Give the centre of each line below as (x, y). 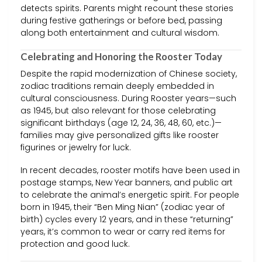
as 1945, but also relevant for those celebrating (118, 110)
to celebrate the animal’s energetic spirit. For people (130, 194)
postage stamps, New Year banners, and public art (127, 182)
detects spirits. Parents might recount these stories (127, 8)
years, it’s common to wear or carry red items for (123, 231)
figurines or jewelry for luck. (76, 147)
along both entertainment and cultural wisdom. (120, 33)
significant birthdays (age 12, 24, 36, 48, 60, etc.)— (121, 123)
